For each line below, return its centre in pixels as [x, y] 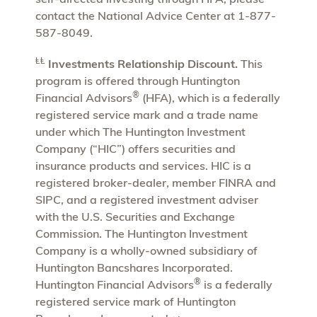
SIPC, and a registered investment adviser [147, 199]
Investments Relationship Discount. [143, 63]
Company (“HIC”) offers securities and [136, 148]
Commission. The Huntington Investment [142, 233]
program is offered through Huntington [138, 80]
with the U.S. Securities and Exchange [135, 216]
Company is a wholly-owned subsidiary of [146, 250]
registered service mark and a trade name [147, 114]
